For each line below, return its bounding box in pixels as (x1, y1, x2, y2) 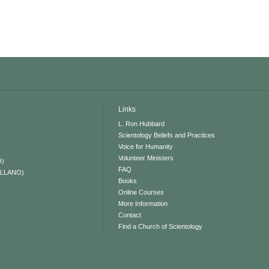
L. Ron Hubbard (118, 119, 165, 127)
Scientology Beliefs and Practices (118, 131, 216, 139)
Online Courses (118, 188, 165, 196)
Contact (118, 211, 142, 219)
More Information (118, 199, 168, 207)
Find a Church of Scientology (118, 222, 203, 230)
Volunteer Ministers (118, 154, 174, 162)
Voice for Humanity (118, 142, 174, 150)
